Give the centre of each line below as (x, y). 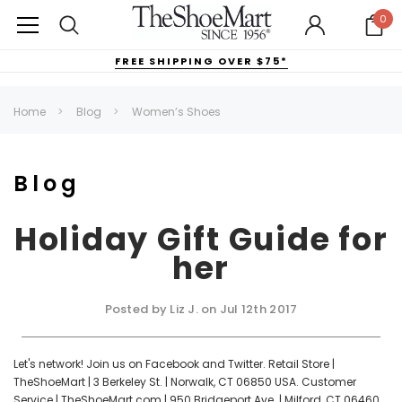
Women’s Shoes (176, 112)
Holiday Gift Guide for (201, 239)
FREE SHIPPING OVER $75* (201, 61)
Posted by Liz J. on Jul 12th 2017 (201, 309)
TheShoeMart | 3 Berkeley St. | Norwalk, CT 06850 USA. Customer (185, 382)
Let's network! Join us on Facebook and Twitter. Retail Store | (174, 364)
